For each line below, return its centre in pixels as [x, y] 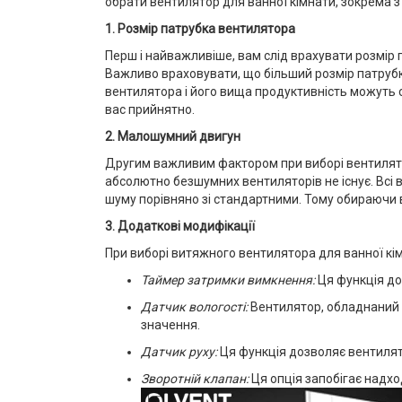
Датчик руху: [179, 352]
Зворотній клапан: [195, 379]
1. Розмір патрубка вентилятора [200, 29]
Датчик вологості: [194, 307]
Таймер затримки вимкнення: [228, 280]
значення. [170, 325]
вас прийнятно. [150, 109]
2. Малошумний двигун [173, 136]
